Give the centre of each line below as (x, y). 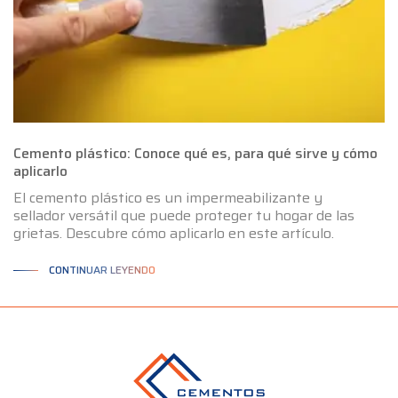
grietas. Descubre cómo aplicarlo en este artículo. (174, 234)
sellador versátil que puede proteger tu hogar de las (184, 216)
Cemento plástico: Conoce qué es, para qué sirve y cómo (195, 154)
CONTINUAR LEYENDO (102, 270)
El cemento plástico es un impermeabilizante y (168, 198)
